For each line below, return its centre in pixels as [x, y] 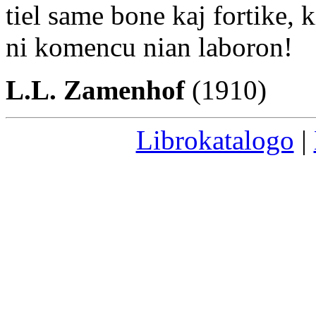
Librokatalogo [215, 140]
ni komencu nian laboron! [149, 47]
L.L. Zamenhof [95, 90]
